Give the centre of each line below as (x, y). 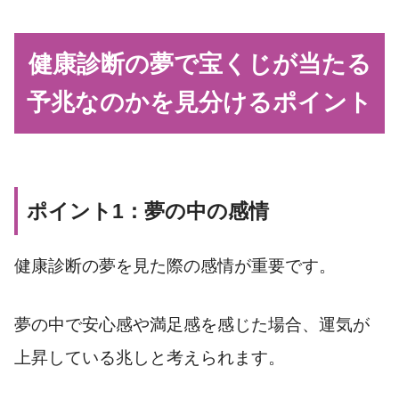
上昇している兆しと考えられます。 (150, 357)
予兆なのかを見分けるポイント (199, 102)
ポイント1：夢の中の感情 (148, 211)
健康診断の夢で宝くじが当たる (199, 64)
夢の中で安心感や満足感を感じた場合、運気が (192, 324)
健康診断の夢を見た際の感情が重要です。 (175, 265)
